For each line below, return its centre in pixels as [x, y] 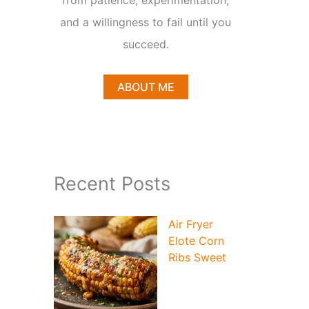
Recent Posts [112, 184]
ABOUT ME [146, 87]
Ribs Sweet [197, 258]
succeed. [146, 44]
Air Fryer [191, 225]
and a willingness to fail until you [146, 22]
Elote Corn [196, 241]
